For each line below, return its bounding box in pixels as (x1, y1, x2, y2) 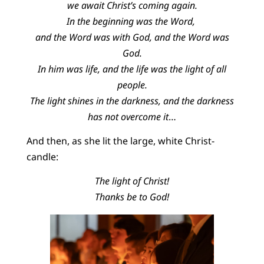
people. (117, 78, 147, 91)
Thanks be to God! (95, 190, 169, 204)
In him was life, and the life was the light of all (38, 62, 226, 75)
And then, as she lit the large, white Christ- (26, 134, 214, 148)
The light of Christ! (95, 174, 169, 188)
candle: (26, 150, 58, 164)
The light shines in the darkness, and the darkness (30, 94, 234, 107)
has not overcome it (88, 110, 169, 123)
